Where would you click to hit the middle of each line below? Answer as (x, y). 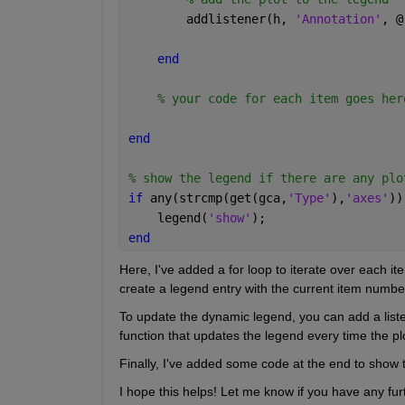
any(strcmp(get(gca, (218, 198)
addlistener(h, (211, 19)
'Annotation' (338, 19)
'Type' (309, 198)
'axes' (367, 198)
